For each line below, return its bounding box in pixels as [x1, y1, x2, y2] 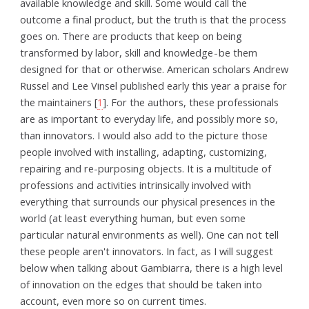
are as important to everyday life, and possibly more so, [20, 111, 279, 126]
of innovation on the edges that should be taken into [20, 277, 263, 291]
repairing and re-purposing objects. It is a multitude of [20, 161, 272, 175]
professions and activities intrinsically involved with [20, 177, 252, 192]
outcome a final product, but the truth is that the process [20, 12, 287, 26]
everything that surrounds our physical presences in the [20, 194, 276, 208]
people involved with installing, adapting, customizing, [20, 144, 268, 159]
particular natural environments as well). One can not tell [20, 227, 279, 241]
